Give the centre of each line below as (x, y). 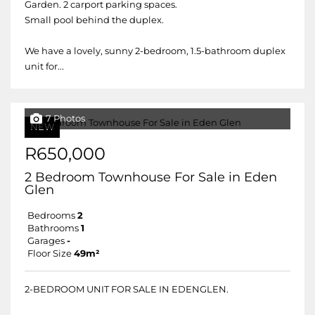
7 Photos (65, 118)
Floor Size (50, 253)
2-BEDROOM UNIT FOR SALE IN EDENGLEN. (127, 289)
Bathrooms (53, 228)
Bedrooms (51, 216)
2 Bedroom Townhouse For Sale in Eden (151, 177)
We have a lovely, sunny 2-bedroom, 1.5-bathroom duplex (155, 51)
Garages (46, 241)
